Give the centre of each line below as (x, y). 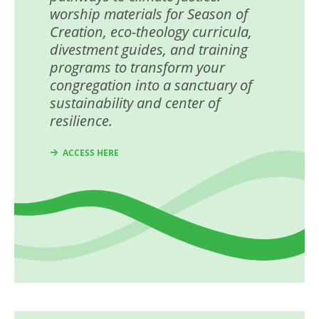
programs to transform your (137, 68)
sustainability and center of (135, 103)
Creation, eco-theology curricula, (151, 32)
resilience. (81, 121)
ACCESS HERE (91, 153)
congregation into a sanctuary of (151, 85)
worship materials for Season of (149, 14)
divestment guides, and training (149, 50)
